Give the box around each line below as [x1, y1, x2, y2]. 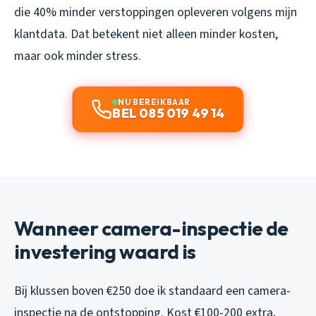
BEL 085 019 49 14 [112, 105, 225, 122]
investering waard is [14, 239, 196, 265]
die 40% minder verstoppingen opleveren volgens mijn [14, 4, 297, 22]
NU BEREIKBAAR [118, 97, 190, 108]
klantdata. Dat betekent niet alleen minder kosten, [14, 25, 278, 44]
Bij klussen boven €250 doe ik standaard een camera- [14, 282, 291, 300]
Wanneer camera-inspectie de [14, 216, 288, 241]
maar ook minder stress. [14, 47, 141, 66]
